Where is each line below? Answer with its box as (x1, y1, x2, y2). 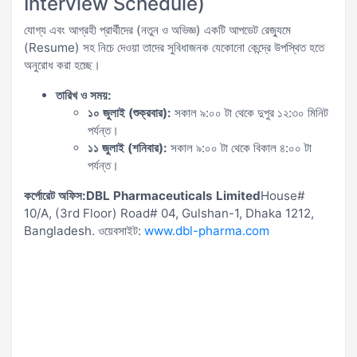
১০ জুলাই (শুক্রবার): (88, 105, 171, 120)
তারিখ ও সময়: (56, 88, 112, 103)
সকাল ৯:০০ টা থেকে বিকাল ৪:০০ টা (167, 140, 312, 155)
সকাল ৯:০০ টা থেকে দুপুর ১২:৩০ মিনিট (171, 105, 328, 120)
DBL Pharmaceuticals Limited (86, 188, 261, 203)
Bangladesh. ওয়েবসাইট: (24, 223, 144, 238)
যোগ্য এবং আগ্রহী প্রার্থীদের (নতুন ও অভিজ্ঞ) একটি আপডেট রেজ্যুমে (24, 22, 291, 37)
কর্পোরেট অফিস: (24, 188, 86, 203)
